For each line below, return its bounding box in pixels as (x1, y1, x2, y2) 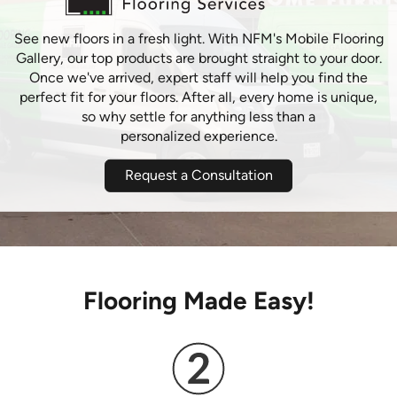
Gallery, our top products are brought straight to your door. (15, 49, 382, 66)
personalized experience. (120, 127, 277, 144)
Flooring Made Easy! (82, 285, 315, 316)
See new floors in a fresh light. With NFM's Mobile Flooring (13, 29, 384, 47)
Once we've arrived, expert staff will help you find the (29, 68, 368, 86)
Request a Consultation (124, 166, 273, 183)
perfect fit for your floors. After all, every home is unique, (19, 88, 378, 105)
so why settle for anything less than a (82, 107, 315, 125)
